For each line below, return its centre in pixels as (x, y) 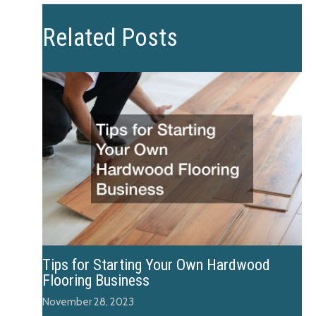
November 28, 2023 (88, 302)
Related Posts (110, 37)
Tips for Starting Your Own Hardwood (156, 265)
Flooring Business (96, 280)
